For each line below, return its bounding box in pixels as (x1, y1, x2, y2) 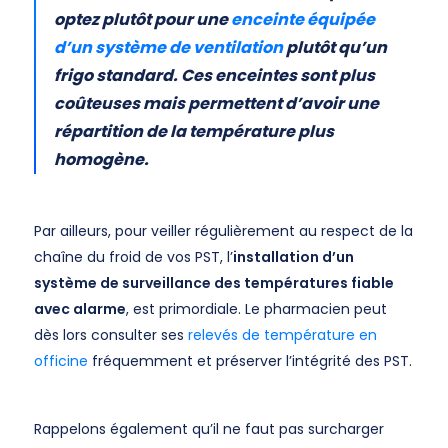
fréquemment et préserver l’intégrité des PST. (87, 351, 412, 371)
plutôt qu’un (282, 36, 387, 59)
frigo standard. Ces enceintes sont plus (53, 64, 375, 87)
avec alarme (33, 299, 126, 319)
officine (33, 351, 88, 371)
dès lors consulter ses (33, 325, 188, 345)
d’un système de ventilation (53, 36, 283, 59)
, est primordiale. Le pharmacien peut (125, 299, 387, 319)
